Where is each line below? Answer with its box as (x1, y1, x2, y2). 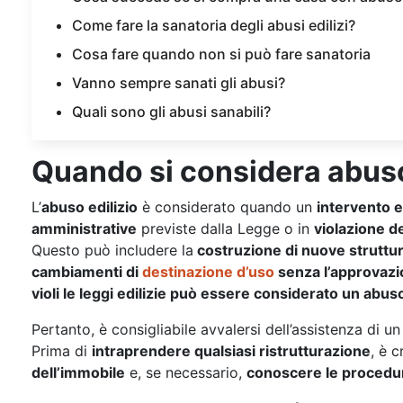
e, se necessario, (125, 363, 246, 381)
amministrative (31, 219, 137, 237)
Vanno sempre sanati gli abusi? (72, 74, 285, 92)
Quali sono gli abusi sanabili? (72, 103, 271, 121)
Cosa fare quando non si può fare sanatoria (72, 45, 371, 63)
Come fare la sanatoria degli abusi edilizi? (72, 16, 355, 34)
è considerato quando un (138, 198, 317, 216)
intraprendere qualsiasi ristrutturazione (92, 342, 371, 360)
